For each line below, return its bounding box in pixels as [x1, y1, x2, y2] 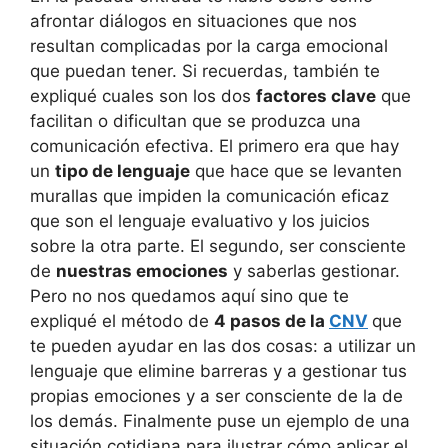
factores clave [256, 86, 376, 107]
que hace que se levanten [190, 161, 402, 182]
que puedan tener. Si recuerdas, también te [30, 61, 380, 82]
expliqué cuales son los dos [30, 86, 256, 107]
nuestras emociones [56, 261, 228, 282]
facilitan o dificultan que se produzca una [30, 111, 361, 132]
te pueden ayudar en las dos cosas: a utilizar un [30, 336, 416, 357]
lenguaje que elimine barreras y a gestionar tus [30, 361, 407, 382]
